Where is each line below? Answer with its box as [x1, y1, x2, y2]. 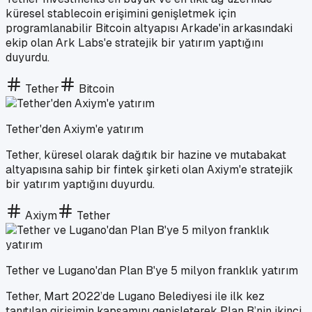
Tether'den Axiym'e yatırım [6, 121, 143, 136]
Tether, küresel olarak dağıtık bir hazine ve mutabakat [6, 147, 286, 162]
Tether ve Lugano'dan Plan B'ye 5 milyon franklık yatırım [6, 263, 298, 278]
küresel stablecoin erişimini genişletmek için [6, 6, 236, 21]
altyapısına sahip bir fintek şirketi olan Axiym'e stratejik [6, 162, 293, 177]
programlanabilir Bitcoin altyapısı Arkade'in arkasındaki [6, 20, 292, 36]
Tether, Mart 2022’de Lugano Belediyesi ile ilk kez [6, 288, 265, 304]
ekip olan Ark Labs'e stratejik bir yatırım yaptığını [6, 35, 263, 50]
